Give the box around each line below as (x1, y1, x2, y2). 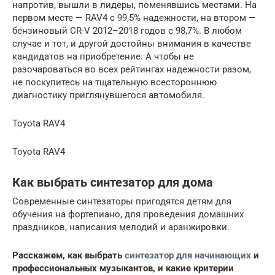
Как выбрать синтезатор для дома (12, 176, 213, 190)
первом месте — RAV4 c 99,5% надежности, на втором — (12, 12, 256, 23)
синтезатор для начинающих (125, 249, 251, 261)
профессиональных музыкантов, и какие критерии (12, 262, 234, 274)
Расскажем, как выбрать (12, 249, 125, 261)
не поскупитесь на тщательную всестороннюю (12, 76, 217, 88)
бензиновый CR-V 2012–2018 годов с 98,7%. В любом (12, 25, 242, 36)
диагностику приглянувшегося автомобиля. (12, 89, 204, 101)
